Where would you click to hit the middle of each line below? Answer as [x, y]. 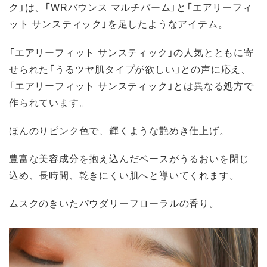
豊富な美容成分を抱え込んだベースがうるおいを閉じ [129, 158]
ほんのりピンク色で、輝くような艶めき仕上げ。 [119, 130]
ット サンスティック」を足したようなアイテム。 [119, 24]
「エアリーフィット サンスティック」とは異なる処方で [131, 85]
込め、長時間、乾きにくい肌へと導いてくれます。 [124, 174]
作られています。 [49, 102]
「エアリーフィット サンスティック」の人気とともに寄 [131, 52]
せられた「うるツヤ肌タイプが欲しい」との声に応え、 [130, 68]
